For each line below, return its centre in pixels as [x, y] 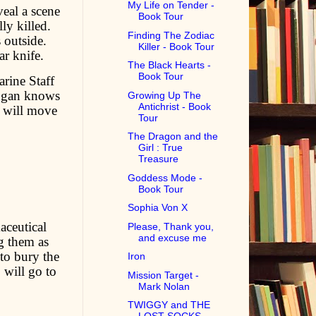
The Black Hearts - [170, 65]
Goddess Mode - [165, 177]
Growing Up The [165, 95]
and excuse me [173, 237]
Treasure [159, 159]
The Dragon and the [173, 136]
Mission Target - [164, 275]
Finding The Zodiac [171, 35]
